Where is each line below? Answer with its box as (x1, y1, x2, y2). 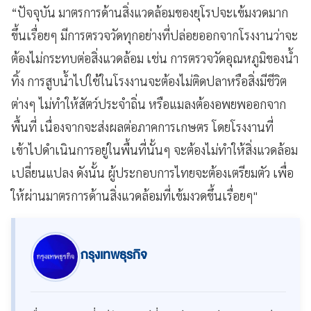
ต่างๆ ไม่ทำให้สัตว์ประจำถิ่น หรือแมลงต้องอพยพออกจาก (11, 96, 286, 112)
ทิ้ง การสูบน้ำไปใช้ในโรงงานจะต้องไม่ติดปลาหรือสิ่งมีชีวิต (11, 73, 287, 89)
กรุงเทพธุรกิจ (81, 244, 147, 266)
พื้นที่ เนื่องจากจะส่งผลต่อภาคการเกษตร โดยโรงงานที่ (11, 119, 274, 135)
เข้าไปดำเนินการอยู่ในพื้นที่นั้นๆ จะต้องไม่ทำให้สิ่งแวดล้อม (11, 142, 298, 158)
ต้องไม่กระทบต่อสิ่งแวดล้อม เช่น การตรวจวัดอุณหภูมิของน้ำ (11, 50, 299, 66)
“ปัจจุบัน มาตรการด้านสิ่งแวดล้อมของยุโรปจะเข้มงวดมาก (11, 4, 288, 20)
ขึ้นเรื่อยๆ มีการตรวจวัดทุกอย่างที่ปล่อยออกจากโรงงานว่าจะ (11, 27, 298, 43)
